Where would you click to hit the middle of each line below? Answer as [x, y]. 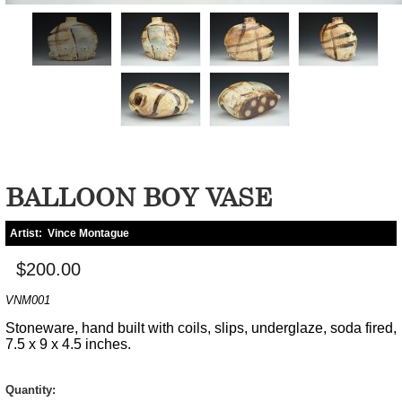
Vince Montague [88, 233]
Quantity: [31, 389]
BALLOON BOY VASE [139, 197]
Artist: [29, 233]
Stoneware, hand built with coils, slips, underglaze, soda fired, [201, 328]
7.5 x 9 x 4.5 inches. [68, 344]
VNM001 [28, 300]
